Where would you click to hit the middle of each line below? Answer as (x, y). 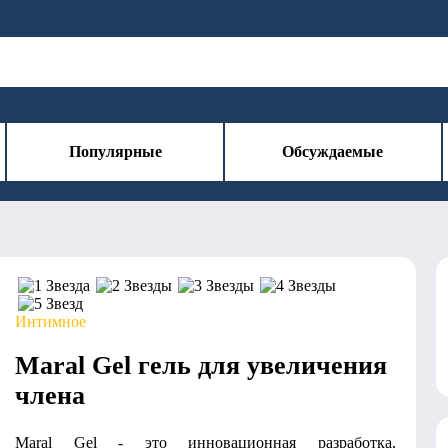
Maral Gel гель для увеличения (201, 365)
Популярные (115, 151)
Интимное (50, 321)
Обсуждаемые (333, 151)
